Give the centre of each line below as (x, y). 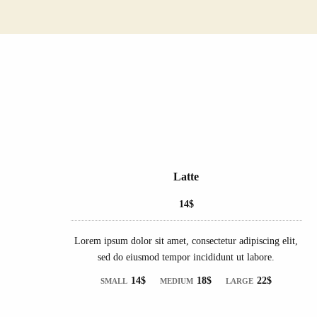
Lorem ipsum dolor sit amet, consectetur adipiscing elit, (186, 241)
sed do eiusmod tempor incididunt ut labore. (186, 257)
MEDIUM (177, 281)
